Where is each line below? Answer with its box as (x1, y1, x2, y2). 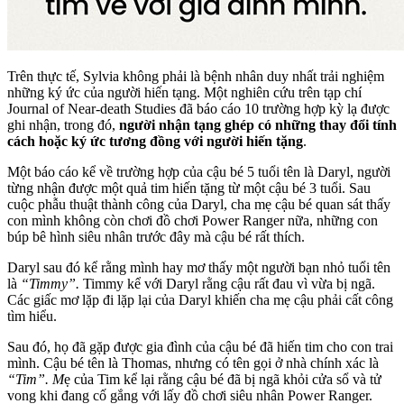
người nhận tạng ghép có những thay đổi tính (115, 117, 397, 133)
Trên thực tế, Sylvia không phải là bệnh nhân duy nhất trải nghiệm (7, 69, 384, 85)
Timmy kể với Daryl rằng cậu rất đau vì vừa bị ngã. (79, 276, 375, 292)
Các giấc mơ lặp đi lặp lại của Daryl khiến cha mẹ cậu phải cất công (7, 292, 393, 308)
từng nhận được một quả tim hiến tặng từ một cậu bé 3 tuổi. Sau (7, 180, 371, 197)
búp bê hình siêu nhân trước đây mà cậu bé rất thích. (7, 229, 305, 245)
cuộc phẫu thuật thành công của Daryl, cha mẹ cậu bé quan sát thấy (7, 197, 390, 213)
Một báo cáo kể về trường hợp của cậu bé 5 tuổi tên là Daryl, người (7, 164, 390, 180)
